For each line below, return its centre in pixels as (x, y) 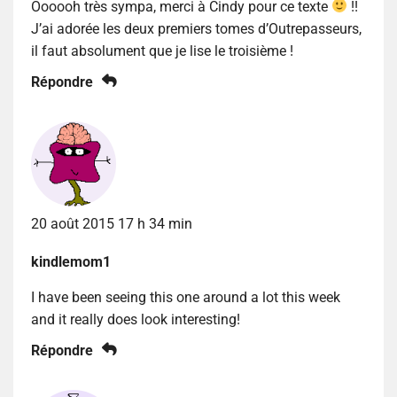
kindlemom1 (71, 261)
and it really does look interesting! (136, 319)
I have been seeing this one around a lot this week (186, 297)
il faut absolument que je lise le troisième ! (162, 51)
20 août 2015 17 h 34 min (112, 223)
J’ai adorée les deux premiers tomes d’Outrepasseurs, (196, 28)
